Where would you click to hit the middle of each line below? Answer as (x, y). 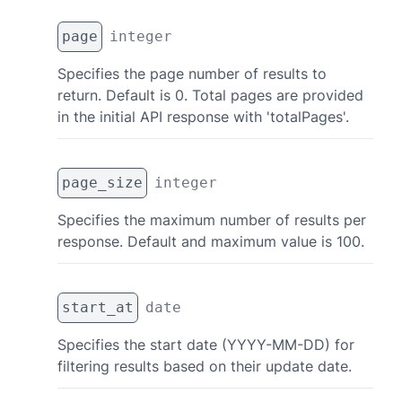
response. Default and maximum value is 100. (211, 241)
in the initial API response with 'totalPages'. (203, 117)
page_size (102, 183)
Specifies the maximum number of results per (212, 220)
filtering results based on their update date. (205, 366)
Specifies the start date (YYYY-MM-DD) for (206, 345)
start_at (98, 307)
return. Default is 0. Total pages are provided (210, 95)
